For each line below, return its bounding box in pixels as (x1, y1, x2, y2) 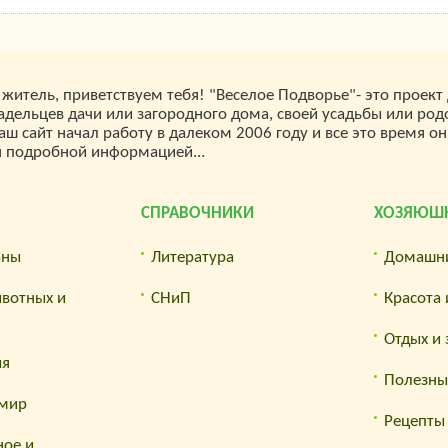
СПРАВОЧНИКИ (140, 204, 254, 222)
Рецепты (383, 412, 445, 430)
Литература (150, 248, 234, 266)
